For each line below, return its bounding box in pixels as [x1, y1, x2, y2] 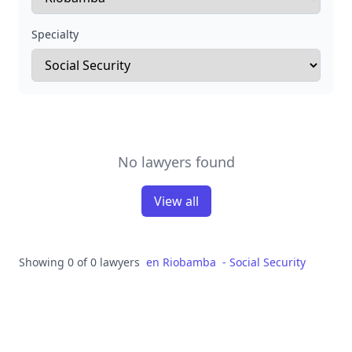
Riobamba [163, 255, 216, 269]
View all [153, 192, 199, 210]
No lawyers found [117, 152, 235, 171]
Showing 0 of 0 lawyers [19, 255, 140, 269]
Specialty [31, 27, 79, 42]
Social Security [229, 255, 306, 269]
